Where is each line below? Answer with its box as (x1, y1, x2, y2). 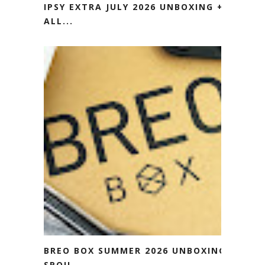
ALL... (44, 15, 73, 27)
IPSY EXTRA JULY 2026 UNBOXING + (44, 1, 224, 13)
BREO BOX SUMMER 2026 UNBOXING (44, 245, 226, 257)
